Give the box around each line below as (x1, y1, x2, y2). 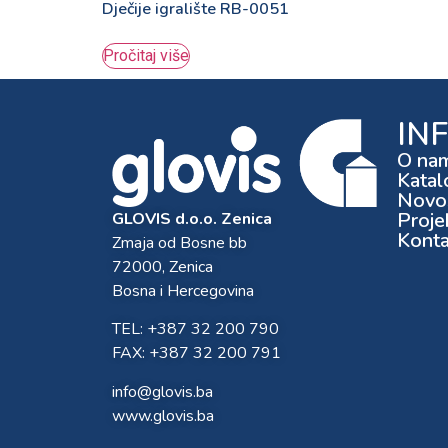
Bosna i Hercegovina (112, 280, 254, 302)
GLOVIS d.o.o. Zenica (112, 208, 272, 230)
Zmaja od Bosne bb (112, 232, 247, 254)
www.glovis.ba (112, 404, 214, 427)
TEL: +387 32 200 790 (112, 318, 279, 341)
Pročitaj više (103, 45, 189, 65)
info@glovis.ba (112, 380, 213, 403)
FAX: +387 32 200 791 (112, 342, 281, 365)
